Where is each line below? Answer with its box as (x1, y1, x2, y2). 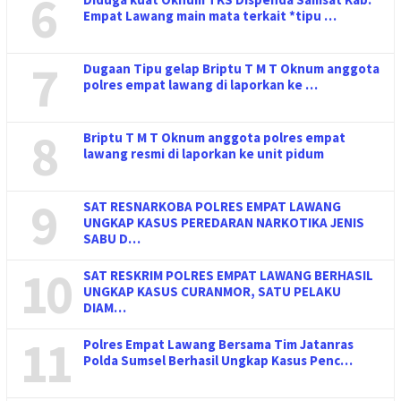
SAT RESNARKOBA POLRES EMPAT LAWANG (83, 198, 341, 216)
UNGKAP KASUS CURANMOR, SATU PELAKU (83, 283, 341, 301)
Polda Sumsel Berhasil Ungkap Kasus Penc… (83, 352, 353, 370)
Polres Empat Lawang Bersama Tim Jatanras (83, 336, 354, 354)
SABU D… (83, 230, 141, 248)
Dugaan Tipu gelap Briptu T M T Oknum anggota (83, 60, 380, 78)
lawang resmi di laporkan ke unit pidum (83, 145, 324, 163)
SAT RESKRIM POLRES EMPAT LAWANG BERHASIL (83, 267, 373, 285)
